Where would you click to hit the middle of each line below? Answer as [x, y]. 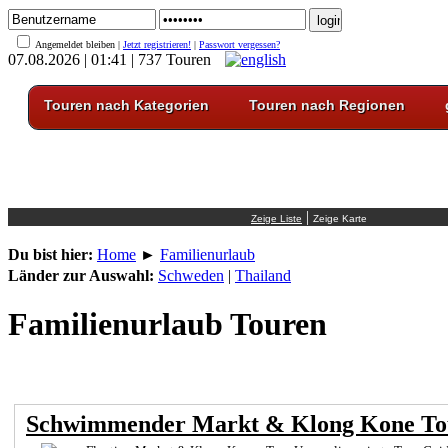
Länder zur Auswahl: [81, 275]
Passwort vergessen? [239, 44]
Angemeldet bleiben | [78, 44]
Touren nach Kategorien [126, 105]
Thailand [263, 275]
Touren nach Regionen [327, 105]
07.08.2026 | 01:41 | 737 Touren [111, 59]
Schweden [191, 275]
